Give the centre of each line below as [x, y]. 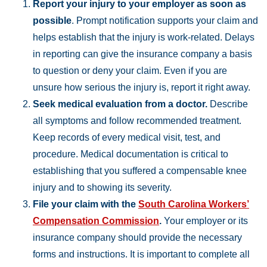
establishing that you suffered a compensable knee [140, 171]
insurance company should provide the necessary [137, 237]
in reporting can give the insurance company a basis [142, 54]
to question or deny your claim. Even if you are [130, 71]
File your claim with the [86, 204]
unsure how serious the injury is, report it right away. [142, 87]
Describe [228, 104]
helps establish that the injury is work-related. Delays [144, 37]
